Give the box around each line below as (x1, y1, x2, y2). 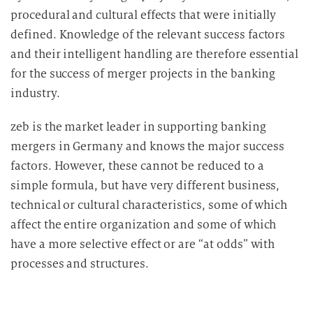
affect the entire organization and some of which (10, 217, 277, 232)
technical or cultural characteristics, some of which (10, 198, 288, 212)
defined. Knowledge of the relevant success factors (10, 27, 286, 42)
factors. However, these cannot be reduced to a (10, 159, 264, 173)
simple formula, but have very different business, (10, 178, 280, 193)
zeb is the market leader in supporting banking (10, 119, 266, 134)
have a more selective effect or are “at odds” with (10, 237, 275, 252)
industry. (10, 86, 60, 101)
